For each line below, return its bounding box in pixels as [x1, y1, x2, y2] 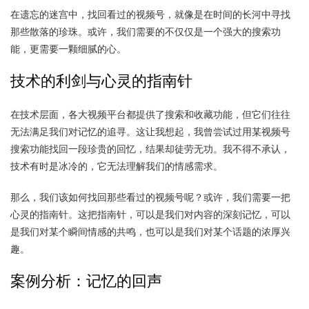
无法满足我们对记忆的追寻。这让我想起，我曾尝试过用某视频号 [10, 125, 290, 138]
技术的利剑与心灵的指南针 [10, 70, 192, 92]
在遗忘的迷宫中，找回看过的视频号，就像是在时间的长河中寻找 [10, 8, 290, 21]
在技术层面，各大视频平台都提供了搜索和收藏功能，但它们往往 [10, 108, 290, 121]
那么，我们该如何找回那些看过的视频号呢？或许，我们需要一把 [10, 190, 290, 203]
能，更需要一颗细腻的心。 [10, 42, 126, 55]
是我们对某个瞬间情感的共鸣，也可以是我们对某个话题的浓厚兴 [10, 225, 290, 238]
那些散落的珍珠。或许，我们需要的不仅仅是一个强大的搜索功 [10, 25, 281, 38]
